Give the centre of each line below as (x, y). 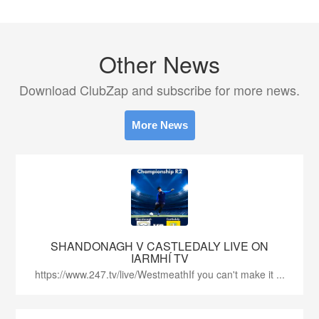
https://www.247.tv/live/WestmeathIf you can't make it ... (159, 274)
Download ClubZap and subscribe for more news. (159, 90)
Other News (159, 63)
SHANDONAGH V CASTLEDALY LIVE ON (159, 246)
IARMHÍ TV (159, 258)
